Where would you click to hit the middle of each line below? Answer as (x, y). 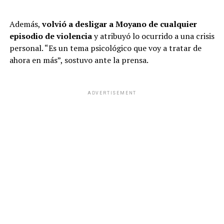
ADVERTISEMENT (112, 93)
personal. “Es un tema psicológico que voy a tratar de (105, 48)
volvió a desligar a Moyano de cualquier (119, 24)
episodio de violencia (50, 36)
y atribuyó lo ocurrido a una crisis (153, 36)
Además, (25, 24)
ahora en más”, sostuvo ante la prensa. (79, 60)
